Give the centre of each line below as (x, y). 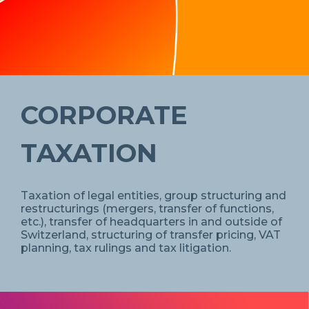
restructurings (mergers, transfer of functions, (147, 208)
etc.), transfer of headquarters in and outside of (151, 221)
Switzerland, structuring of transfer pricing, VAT (151, 235)
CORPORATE (104, 115)
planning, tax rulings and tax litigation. (126, 248)
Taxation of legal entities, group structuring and (153, 195)
